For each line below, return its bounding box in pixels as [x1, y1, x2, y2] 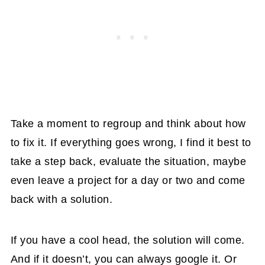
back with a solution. [10, 193, 113, 206]
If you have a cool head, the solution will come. [10, 234, 245, 247]
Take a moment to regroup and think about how [10, 118, 246, 130]
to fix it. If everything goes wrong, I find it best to [10, 137, 251, 149]
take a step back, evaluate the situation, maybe [10, 156, 247, 168]
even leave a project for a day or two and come [10, 174, 245, 187]
